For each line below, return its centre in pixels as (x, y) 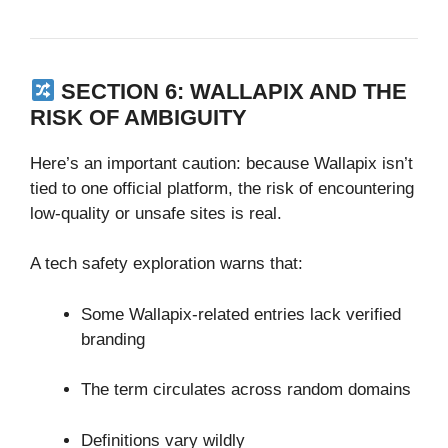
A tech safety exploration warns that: (166, 264)
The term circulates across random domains (246, 390)
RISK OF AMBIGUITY (138, 117)
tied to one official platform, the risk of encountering (222, 188)
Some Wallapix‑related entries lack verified (241, 314)
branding (113, 339)
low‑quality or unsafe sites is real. (156, 213)
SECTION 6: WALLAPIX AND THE (234, 91)
